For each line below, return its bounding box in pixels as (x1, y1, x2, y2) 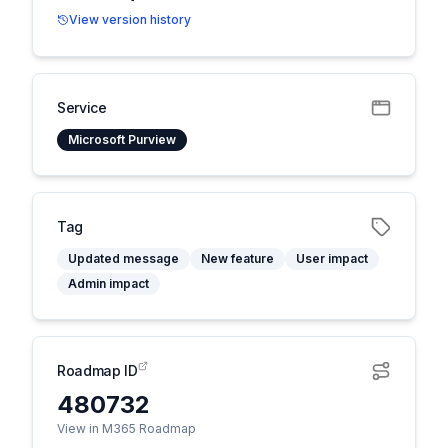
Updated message (68, 251, 179, 266)
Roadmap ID (57, 362, 138, 379)
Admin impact (68, 276, 149, 291)
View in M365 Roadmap (57, 421, 196, 436)
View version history (69, 12, 191, 27)
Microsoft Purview (68, 132, 176, 147)
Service (57, 99, 107, 116)
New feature (201, 251, 274, 266)
